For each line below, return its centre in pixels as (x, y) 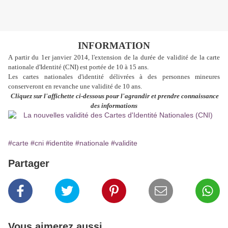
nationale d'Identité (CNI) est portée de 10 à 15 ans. (78, 67)
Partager (29, 164)
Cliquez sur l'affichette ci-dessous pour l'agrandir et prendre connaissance (115, 96)
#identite (60, 143)
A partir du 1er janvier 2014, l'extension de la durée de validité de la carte (114, 58)
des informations (114, 106)
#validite (124, 143)
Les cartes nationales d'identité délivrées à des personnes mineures (114, 77)
